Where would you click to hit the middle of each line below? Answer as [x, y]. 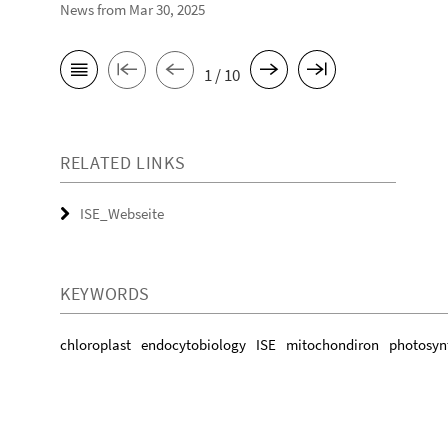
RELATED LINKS [123, 162]
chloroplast [95, 344]
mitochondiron [332, 344]
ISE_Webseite [122, 213]
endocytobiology [193, 344]
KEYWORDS [105, 293]
